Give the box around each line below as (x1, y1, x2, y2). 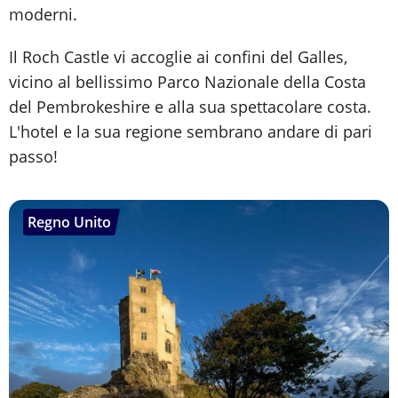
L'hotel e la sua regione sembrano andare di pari (9, 121, 372, 143)
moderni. (9, 4, 77, 26)
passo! (9, 146, 58, 168)
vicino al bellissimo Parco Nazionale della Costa (9, 71, 366, 93)
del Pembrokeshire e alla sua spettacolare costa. (9, 96, 371, 118)
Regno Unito (28, 212, 111, 233)
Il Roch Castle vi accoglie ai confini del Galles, (9, 46, 347, 68)
